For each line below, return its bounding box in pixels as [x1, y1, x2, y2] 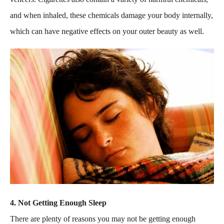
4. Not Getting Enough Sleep [10, 198, 106, 207]
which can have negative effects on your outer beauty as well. [10, 26, 204, 35]
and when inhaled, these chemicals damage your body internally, [10, 10, 213, 19]
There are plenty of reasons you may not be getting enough [10, 214, 195, 223]
